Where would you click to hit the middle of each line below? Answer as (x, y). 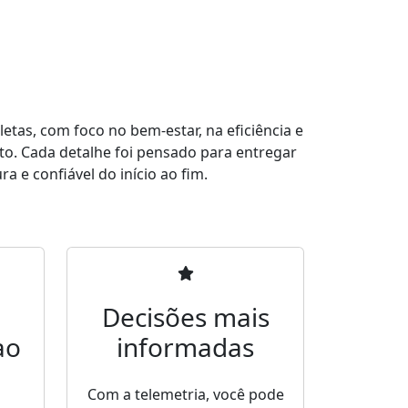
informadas (185, 347)
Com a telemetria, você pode (185, 395)
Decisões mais (185, 317)
